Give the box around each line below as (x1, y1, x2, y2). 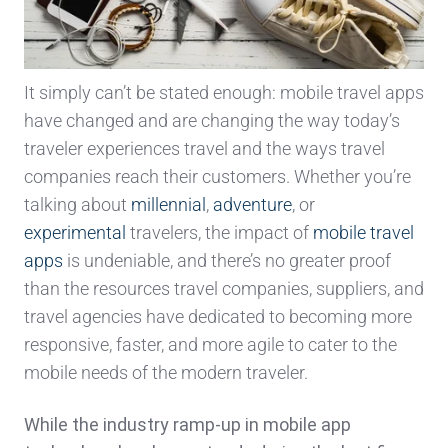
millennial (131, 194, 206, 216)
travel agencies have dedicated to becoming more (24, 306, 412, 328)
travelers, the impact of (126, 222, 313, 244)
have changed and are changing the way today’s (24, 110, 400, 132)
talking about (24, 194, 131, 216)
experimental (24, 222, 126, 244)
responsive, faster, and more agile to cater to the (24, 334, 397, 356)
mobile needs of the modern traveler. (24, 362, 308, 384)
